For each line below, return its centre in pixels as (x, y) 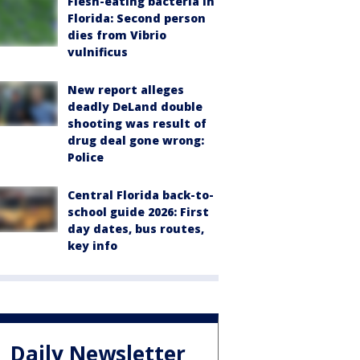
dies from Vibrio (117, 35)
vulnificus (98, 52)
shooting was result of (137, 124)
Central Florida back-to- (141, 195)
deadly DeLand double (135, 107)
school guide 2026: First (138, 212)
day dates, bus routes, (136, 229)
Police (86, 157)
